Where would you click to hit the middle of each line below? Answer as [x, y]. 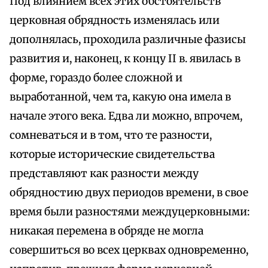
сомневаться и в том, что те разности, [111, 135]
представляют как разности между [104, 174]
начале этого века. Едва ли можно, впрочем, [126, 116]
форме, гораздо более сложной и [96, 78]
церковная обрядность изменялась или [115, 21]
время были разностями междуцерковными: [130, 212]
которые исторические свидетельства [112, 155]
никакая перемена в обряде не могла [106, 231]
